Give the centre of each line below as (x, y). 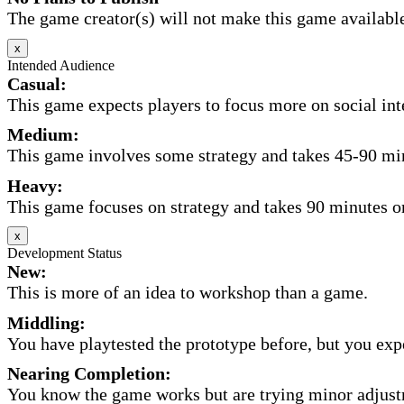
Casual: (37, 83)
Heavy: (35, 185)
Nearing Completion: (89, 374)
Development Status (64, 253)
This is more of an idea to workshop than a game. (188, 293)
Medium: (43, 135)
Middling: (46, 322)
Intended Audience (61, 65)
